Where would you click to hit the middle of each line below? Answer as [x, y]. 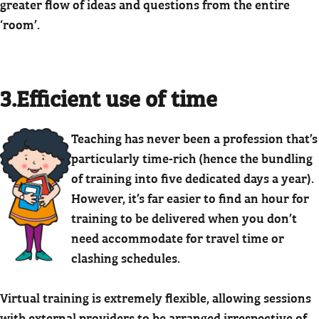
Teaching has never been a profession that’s [194, 137]
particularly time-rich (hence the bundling [192, 157]
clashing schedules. [126, 257]
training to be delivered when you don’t [184, 217]
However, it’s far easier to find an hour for [190, 197]
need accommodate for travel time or [178, 237]
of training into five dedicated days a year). [193, 177]
